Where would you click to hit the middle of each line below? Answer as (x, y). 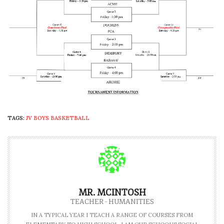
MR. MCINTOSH (112, 192)
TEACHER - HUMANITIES (112, 201)
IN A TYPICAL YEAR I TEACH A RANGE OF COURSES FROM (112, 215)
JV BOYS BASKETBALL (58, 118)
